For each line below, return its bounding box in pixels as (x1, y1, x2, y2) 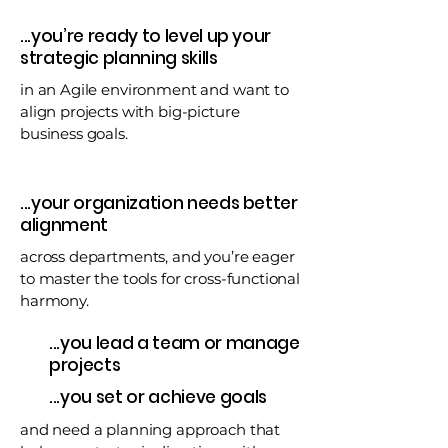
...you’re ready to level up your (20, 24, 272, 48)
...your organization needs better (20, 191, 298, 215)
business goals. (20, 124, 128, 143)
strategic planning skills (20, 46, 218, 70)
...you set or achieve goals (49, 385, 267, 409)
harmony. (20, 291, 89, 310)
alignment (20, 213, 108, 237)
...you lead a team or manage (49, 331, 300, 355)
